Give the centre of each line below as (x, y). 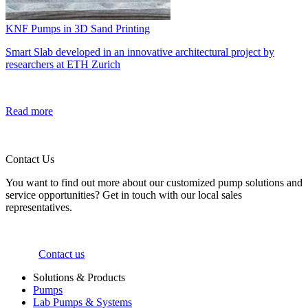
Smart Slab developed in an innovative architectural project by (140, 52)
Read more (29, 111)
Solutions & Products (79, 278)
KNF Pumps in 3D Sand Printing (78, 29)
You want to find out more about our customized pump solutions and (154, 183)
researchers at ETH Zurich (63, 65)
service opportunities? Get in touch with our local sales (124, 195)
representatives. (39, 208)
